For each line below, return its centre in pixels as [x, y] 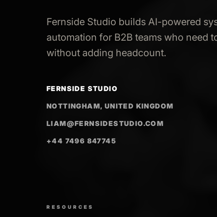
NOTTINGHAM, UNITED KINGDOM [110, 106]
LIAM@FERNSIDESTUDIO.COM [105, 123]
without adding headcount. [106, 53]
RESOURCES [70, 207]
